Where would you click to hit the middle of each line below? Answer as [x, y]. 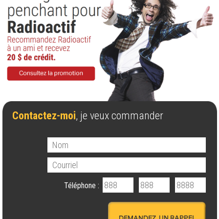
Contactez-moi [44, 115]
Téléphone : [82, 185]
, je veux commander [119, 115]
